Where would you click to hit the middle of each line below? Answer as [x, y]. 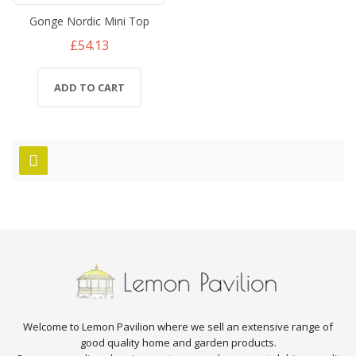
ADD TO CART [89, 87]
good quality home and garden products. [178, 343]
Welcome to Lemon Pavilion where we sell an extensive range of [178, 327]
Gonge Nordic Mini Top [89, 21]
